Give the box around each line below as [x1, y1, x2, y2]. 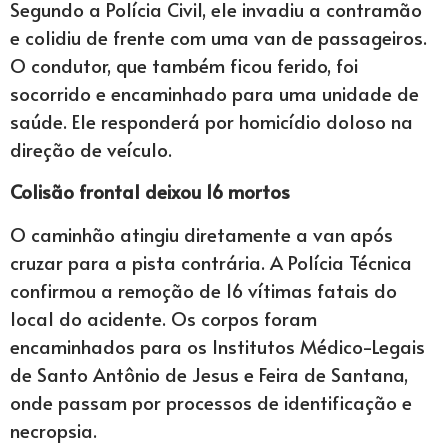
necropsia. [10, 416, 97, 443]
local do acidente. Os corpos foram [10, 304, 317, 331]
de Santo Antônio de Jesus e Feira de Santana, [10, 360, 408, 387]
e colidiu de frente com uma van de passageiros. [10, 23, 427, 50]
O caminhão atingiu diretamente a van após [10, 220, 393, 247]
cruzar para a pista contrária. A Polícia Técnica [10, 248, 412, 275]
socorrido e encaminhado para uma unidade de [10, 79, 419, 106]
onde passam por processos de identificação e [10, 388, 412, 415]
